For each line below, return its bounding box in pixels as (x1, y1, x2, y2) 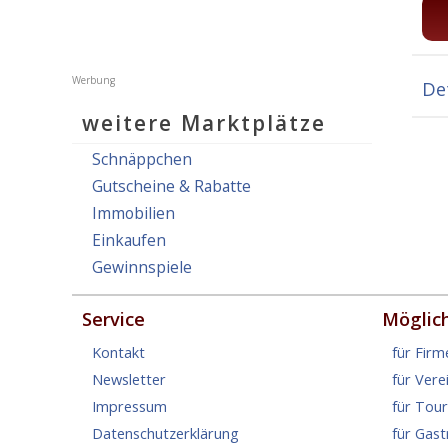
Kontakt (92, 342, 145, 362)
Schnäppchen (92, 148, 192, 170)
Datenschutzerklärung (92, 423, 239, 443)
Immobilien (92, 202, 175, 224)
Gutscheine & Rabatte (92, 175, 251, 197)
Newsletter (92, 369, 166, 389)
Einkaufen (92, 229, 166, 251)
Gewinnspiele (92, 256, 192, 278)
